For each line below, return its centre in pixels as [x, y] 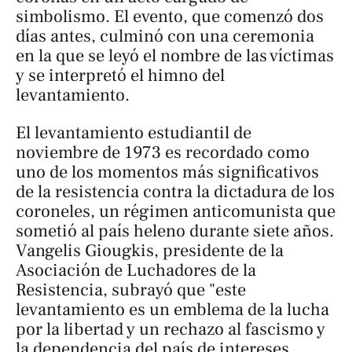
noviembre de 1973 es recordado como [163, 152]
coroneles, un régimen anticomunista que [176, 211]
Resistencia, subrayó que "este [131, 290]
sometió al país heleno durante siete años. [175, 231]
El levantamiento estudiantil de [134, 132]
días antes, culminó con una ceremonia [165, 37]
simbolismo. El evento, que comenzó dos [170, 17]
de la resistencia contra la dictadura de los [175, 191]
